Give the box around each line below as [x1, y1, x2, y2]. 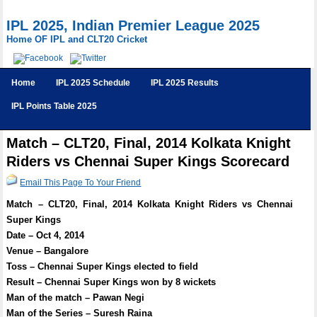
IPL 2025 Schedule [56, 78, 131, 88]
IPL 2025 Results [151, 78, 219, 88]
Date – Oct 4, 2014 [6, 230, 85, 241]
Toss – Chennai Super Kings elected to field [6, 261, 199, 272]
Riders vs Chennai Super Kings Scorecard [6, 154, 290, 169]
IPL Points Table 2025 [11, 101, 98, 111]
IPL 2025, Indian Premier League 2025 [6, 18, 260, 33]
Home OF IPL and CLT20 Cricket [6, 34, 147, 45]
